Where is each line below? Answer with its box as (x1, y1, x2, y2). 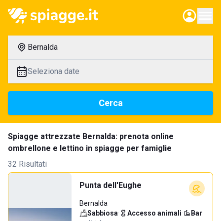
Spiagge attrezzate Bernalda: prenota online (8, 132, 174, 141)
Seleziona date (28, 67, 79, 76)
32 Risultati (8, 159, 47, 169)
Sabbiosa (87, 209, 118, 217)
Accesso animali (127, 209, 182, 217)
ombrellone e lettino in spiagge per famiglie (8, 144, 172, 153)
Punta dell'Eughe (79, 181, 142, 190)
